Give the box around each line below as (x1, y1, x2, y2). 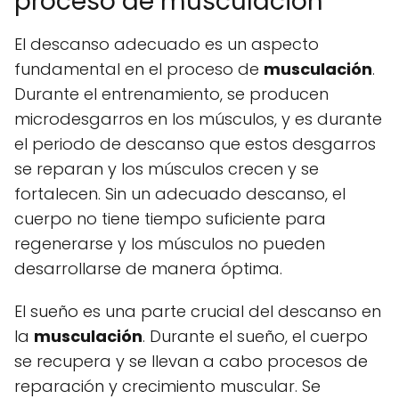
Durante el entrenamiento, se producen (14, 83, 329, 106)
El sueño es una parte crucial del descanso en (14, 300, 381, 323)
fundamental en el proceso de (14, 58, 264, 81)
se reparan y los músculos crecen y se (14, 158, 319, 181)
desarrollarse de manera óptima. (14, 257, 282, 281)
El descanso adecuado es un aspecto (14, 33, 319, 56)
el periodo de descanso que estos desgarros (14, 133, 376, 156)
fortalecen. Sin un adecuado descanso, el (14, 183, 346, 206)
